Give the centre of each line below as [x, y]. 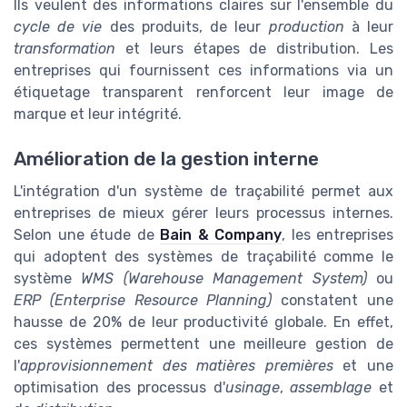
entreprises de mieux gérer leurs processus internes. [203, 213]
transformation [65, 49]
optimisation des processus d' [119, 387]
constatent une [333, 300]
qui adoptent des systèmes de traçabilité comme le [203, 256]
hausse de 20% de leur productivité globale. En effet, [203, 322]
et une [363, 365]
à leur [369, 27]
